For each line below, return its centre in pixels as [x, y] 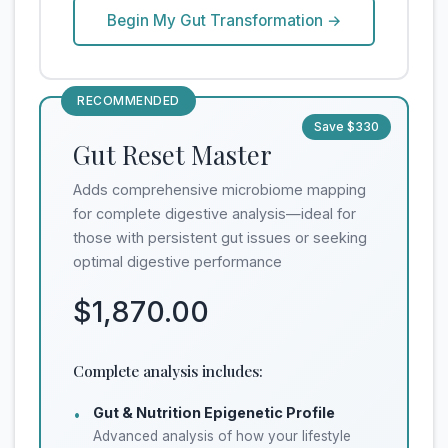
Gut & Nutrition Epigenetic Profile [214, 413]
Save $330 [346, 127]
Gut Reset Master [172, 154]
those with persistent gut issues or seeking [220, 238]
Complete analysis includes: [168, 371]
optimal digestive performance [177, 262]
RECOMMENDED [128, 101]
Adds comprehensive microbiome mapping [219, 190]
